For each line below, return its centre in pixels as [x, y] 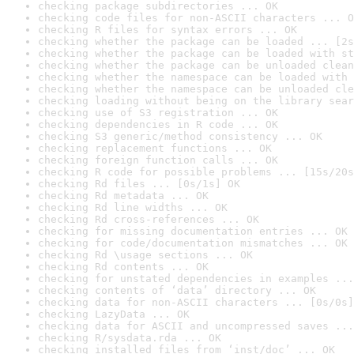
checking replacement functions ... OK [155, 148]
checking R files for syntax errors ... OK [168, 30]
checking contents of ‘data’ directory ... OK [177, 290]
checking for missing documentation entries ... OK [193, 231]
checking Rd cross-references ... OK [149, 219]
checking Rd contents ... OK [123, 267]
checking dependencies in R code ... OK [158, 124]
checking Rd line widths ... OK [133, 207]
